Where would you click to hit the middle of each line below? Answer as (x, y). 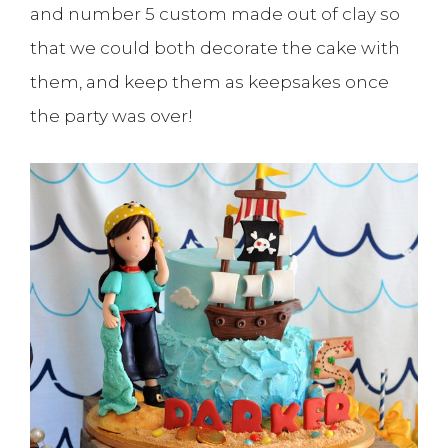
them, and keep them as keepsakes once (209, 81)
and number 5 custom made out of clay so (215, 13)
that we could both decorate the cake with (215, 47)
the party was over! (111, 115)
